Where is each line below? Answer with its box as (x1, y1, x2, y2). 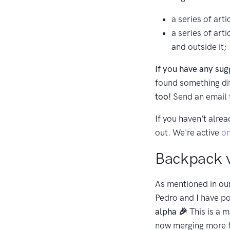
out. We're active (155, 127, 221, 138)
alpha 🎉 (155, 206, 187, 217)
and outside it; (171, 41, 227, 52)
